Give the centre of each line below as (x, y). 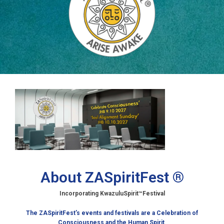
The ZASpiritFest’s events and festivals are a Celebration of (112, 213)
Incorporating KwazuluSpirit (99, 194)
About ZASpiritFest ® (112, 177)
